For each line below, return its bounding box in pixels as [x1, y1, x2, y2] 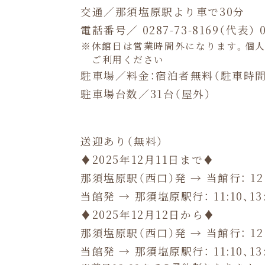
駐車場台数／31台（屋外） [80, 86, 212, 101]
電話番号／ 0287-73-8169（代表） [80, 22, 260, 37]
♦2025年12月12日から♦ [80, 207, 215, 222]
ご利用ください [91, 52, 165, 66]
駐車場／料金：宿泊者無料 [80, 67, 214, 83]
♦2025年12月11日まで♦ [80, 152, 215, 167]
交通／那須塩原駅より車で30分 [80, 4, 245, 19]
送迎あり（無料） [80, 134, 164, 149]
